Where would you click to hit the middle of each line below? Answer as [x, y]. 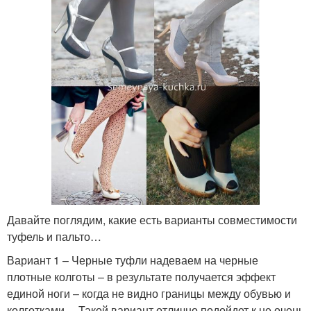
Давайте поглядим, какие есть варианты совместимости [152, 219]
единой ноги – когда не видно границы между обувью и [149, 293]
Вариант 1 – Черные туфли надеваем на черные [133, 260]
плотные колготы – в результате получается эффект [141, 276]
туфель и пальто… [54, 236]
